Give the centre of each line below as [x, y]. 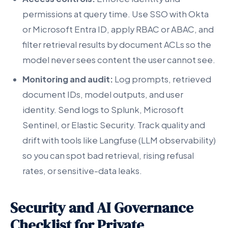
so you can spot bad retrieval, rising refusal [108, 156]
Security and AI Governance [102, 208]
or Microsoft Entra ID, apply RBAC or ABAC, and [118, 30]
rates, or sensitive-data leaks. [82, 171]
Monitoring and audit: [68, 79]
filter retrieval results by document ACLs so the [117, 45]
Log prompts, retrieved [162, 79]
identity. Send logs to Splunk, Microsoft [103, 110]
